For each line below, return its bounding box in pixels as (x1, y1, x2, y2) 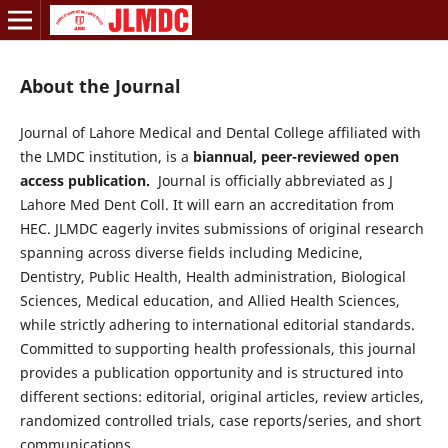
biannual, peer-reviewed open (192, 147, 399, 166)
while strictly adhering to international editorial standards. (19, 315, 415, 334)
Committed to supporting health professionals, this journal (19, 339, 416, 358)
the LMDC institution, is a (19, 147, 193, 166)
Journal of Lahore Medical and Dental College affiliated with (19, 123, 421, 142)
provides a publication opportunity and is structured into (19, 363, 403, 382)
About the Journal (19, 73, 181, 98)
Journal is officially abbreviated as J (149, 171, 393, 190)
